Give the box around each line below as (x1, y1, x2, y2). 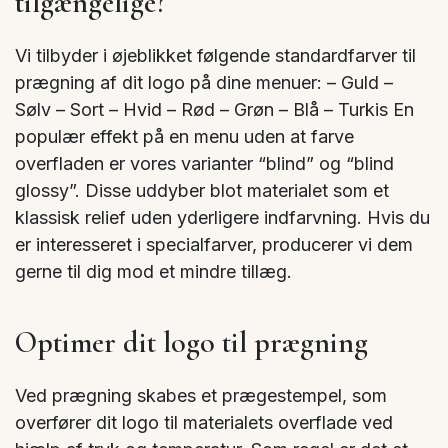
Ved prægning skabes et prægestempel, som (15, 385, 387, 407)
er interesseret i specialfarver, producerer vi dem (15, 233, 413, 255)
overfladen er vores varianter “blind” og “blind (15, 152, 394, 174)
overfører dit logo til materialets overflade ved (15, 412, 393, 434)
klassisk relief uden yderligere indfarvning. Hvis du (15, 206, 430, 228)
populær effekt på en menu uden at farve (15, 125, 354, 147)
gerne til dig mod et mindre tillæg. (15, 260, 292, 282)
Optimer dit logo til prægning (15, 324, 368, 362)
